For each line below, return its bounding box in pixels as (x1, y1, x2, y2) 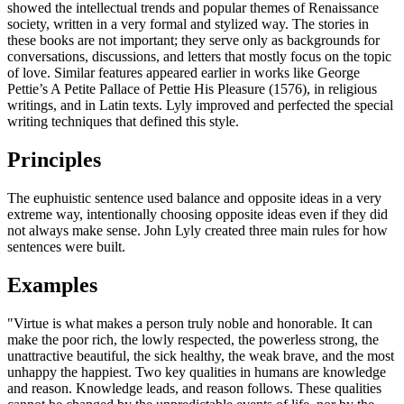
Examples (7, 272, 97, 297)
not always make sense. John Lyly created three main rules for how (7, 223, 388, 239)
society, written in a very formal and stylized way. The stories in (7, 16, 369, 32)
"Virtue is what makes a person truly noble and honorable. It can (7, 315, 372, 331)
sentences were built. (7, 239, 125, 255)
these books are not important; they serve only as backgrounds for (7, 32, 380, 49)
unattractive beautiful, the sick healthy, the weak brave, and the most (7, 347, 394, 363)
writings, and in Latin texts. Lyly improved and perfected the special (7, 97, 393, 114)
